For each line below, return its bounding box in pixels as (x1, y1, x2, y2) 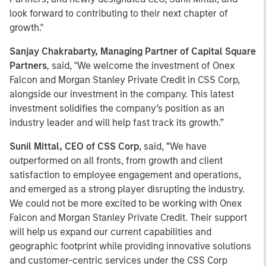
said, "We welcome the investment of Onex (52, 60, 235, 71)
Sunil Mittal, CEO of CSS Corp (9, 141, 139, 152)
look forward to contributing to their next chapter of (9, 8, 228, 19)
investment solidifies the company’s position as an (9, 103, 224, 114)
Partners (9, 60, 47, 71)
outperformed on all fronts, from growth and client (9, 155, 223, 166)
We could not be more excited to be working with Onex (9, 198, 242, 209)
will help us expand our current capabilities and (9, 226, 211, 237)
